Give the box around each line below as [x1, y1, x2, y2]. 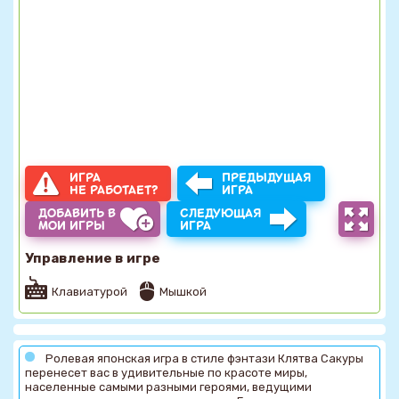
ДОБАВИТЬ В [38, 205, 116, 221]
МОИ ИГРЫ [38, 217, 105, 233]
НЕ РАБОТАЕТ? [69, 182, 158, 198]
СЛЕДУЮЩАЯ [180, 205, 262, 221]
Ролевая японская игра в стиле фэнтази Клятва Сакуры [45, 351, 363, 365]
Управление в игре [25, 249, 160, 266]
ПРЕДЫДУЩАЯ [222, 169, 312, 185]
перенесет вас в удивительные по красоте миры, [25, 365, 307, 379]
